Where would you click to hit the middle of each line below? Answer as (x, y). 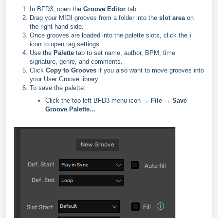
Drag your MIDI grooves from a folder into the (94, 18)
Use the (42, 53)
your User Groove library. (65, 79)
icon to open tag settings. (65, 44)
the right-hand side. (57, 27)
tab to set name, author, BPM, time (125, 53)
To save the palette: (58, 88)
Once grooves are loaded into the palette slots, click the (109, 36)
